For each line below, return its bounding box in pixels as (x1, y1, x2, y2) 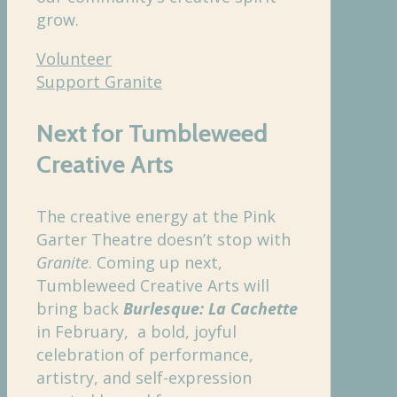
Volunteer (36, 47, 112, 69)
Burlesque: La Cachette (123, 297, 298, 319)
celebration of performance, (36, 343, 253, 365)
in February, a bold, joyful (36, 320, 237, 342)
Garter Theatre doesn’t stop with (36, 228, 291, 250)
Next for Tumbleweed (36, 117, 268, 148)
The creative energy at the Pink (36, 205, 276, 227)
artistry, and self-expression (36, 366, 252, 388)
